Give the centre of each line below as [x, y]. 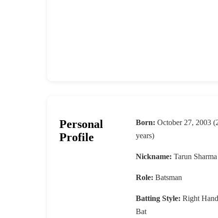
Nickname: [154, 157]
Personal [81, 124]
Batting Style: [158, 199]
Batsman [167, 178]
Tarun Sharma [194, 157]
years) [145, 136]
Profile [77, 137]
